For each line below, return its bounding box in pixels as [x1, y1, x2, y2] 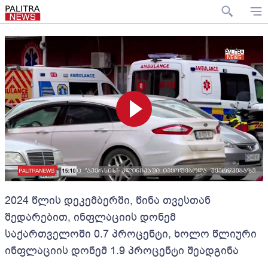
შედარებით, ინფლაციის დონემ [5, 210, 176, 224]
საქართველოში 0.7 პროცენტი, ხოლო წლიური [5, 227, 257, 241]
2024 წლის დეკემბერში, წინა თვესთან [5, 193, 211, 208]
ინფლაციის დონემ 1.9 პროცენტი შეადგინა [5, 243, 239, 258]
